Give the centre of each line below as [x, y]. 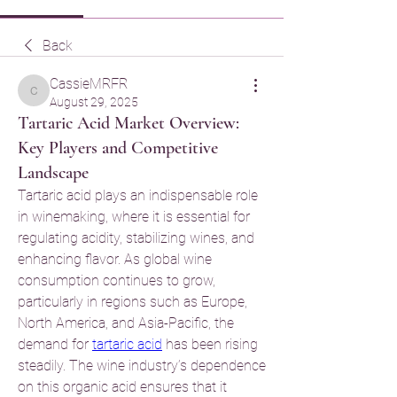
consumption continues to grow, [117, 280]
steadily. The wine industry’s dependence [142, 366]
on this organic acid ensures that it [122, 387]
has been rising [210, 344]
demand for [55, 344]
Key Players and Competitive [118, 148]
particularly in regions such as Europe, [132, 302]
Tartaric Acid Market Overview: [128, 123]
